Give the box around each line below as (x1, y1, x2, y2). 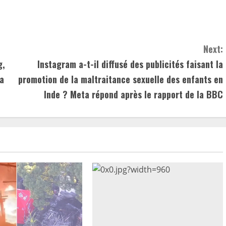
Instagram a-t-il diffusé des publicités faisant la (37, 57, 223, 71)
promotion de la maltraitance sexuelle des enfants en (18, 72, 223, 86)
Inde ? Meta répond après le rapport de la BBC (44, 87, 223, 101)
